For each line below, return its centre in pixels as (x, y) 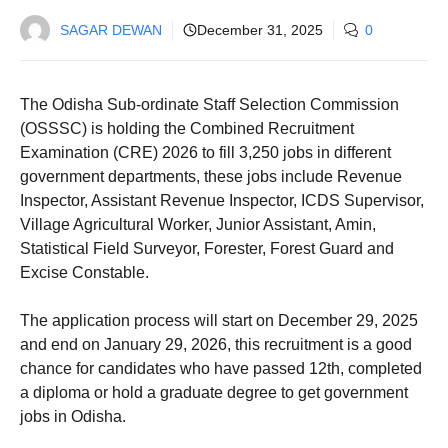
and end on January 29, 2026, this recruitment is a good (216, 345)
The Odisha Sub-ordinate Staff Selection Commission (209, 105)
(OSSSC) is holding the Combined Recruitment (187, 129)
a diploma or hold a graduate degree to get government (214, 393)
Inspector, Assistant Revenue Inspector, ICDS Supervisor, (222, 201)
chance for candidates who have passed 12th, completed (221, 369)
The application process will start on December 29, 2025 (219, 321)
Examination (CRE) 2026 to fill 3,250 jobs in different (205, 153)
